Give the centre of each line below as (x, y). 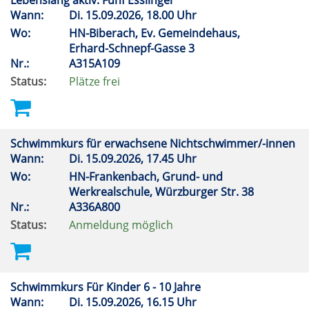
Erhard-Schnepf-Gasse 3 (133, 48)
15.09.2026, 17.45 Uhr (142, 159)
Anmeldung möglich (121, 225)
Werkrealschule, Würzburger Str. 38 (163, 192)
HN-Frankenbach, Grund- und (146, 177)
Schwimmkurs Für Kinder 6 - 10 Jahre (107, 287)
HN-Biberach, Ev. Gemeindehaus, (154, 33)
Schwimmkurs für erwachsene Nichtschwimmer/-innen (154, 143)
